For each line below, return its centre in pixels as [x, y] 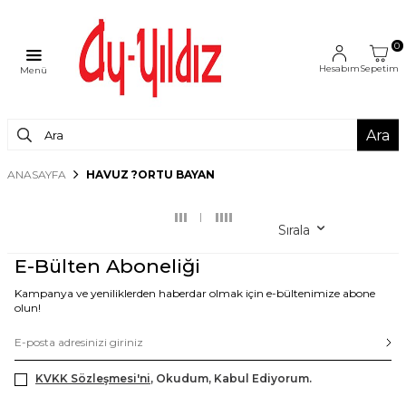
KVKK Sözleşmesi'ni [93, 378]
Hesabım [339, 68]
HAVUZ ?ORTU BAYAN [150, 174]
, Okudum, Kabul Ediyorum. [231, 378]
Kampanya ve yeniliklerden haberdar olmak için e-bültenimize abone [195, 293]
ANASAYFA [37, 174]
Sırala [294, 230]
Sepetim [379, 68]
